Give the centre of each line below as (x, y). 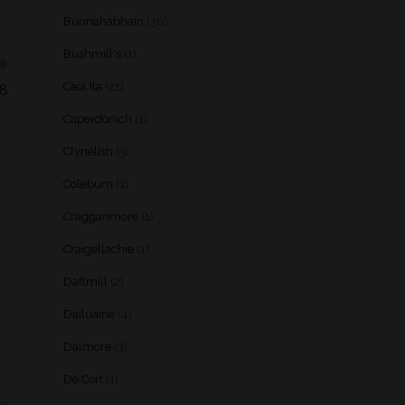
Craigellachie (99, 249)
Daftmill (85, 282)
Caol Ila (83, 86)
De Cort (83, 379)
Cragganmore (101, 217)
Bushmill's (92, 54)
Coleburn (88, 184)
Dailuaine (89, 314)
